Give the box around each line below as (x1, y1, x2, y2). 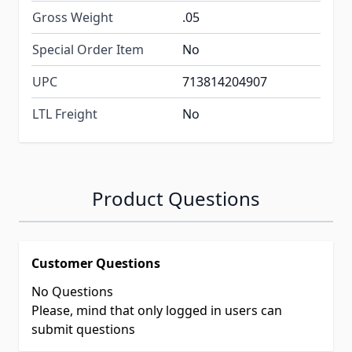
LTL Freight (32, 105, 97, 123)
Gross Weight (32, 9, 113, 27)
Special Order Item (32, 41, 144, 59)
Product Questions (92, 185, 260, 212)
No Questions (31, 283, 113, 301)
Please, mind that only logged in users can (31, 302, 282, 320)
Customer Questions (31, 255, 160, 273)
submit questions (31, 321, 135, 339)
